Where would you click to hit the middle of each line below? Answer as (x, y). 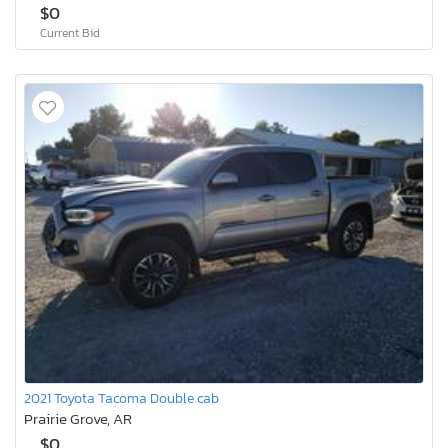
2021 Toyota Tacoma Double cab (121, 398)
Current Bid (70, 33)
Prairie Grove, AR (78, 419)
